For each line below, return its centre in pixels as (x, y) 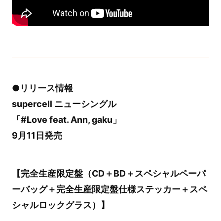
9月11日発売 (37, 135)
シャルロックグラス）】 (60, 205)
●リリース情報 (42, 88)
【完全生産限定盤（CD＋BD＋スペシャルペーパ (109, 173)
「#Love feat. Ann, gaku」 (66, 119)
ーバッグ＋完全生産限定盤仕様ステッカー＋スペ (109, 189)
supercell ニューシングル (64, 104)
